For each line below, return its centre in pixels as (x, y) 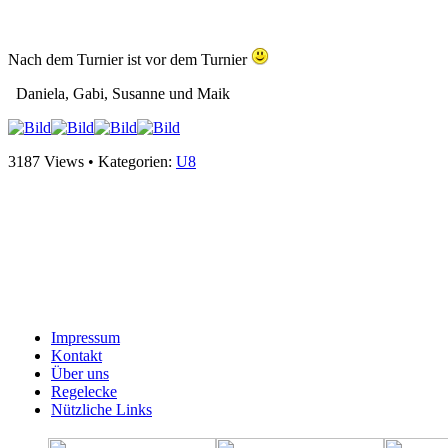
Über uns (80, 374)
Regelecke (84, 392)
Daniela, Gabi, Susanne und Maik (119, 94)
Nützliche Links (101, 410)
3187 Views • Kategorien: (92, 162)
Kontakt (76, 356)
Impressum (85, 338)
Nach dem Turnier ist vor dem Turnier (129, 60)
